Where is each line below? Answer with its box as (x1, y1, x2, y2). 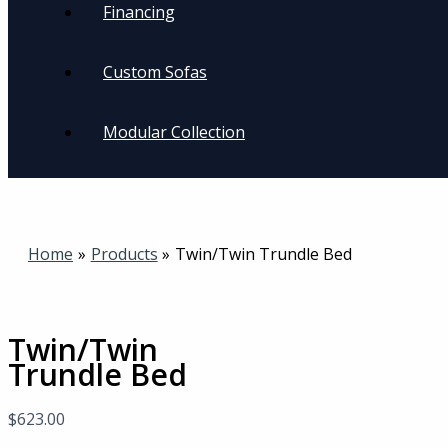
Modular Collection (103, 120, 245, 143)
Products (90, 242, 158, 265)
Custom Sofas (103, 60, 207, 83)
